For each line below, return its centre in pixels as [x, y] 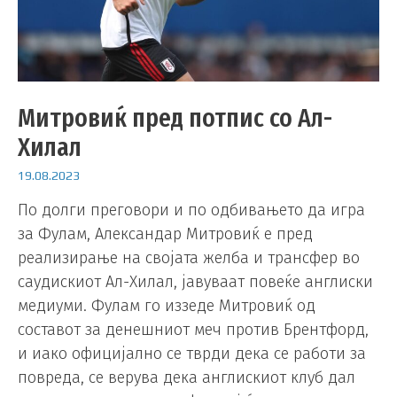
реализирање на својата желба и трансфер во [189, 258]
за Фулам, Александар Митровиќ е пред [165, 234]
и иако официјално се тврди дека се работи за [192, 354]
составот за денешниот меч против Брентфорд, [193, 330]
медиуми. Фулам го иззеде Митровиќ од [167, 306]
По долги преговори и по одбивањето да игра [191, 210]
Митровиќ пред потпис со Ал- [175, 117]
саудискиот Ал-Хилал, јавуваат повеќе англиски [195, 282]
